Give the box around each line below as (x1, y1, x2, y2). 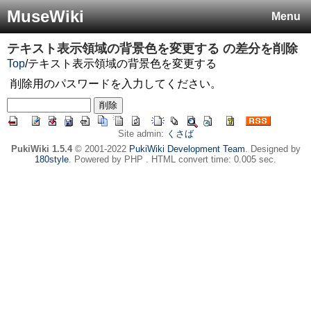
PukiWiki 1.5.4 (10, 144, 72, 154)
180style (35, 154, 69, 165)
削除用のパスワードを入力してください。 (10, 78, 221, 90)
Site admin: (117, 128, 167, 139)
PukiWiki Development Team (128, 144, 245, 154)
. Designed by (244, 144, 301, 154)
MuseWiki (7, 7, 84, 26)
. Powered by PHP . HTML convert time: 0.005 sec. (69, 154, 276, 165)
